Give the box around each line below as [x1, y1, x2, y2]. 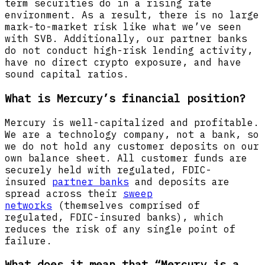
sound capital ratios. [5, 68, 129, 80]
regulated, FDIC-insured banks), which [5, 211, 224, 223]
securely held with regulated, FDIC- [5, 163, 212, 176]
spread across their [5, 187, 123, 199]
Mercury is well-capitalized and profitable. [5, 116, 259, 128]
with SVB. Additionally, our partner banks [5, 33, 247, 45]
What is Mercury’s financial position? [5, 91, 245, 106]
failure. [5, 234, 52, 247]
